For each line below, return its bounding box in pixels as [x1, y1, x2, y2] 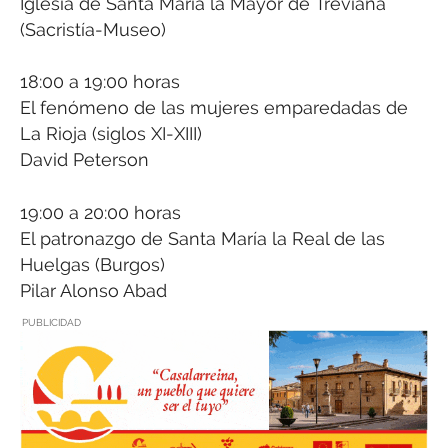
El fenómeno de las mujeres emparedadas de [20, 97, 408, 119]
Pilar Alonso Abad [20, 279, 167, 301]
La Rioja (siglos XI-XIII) [20, 123, 202, 145]
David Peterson [20, 149, 149, 171]
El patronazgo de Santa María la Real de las [20, 227, 385, 249]
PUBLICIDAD [22, 317, 81, 329]
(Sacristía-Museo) [20, 18, 166, 40]
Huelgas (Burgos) [20, 253, 165, 275]
